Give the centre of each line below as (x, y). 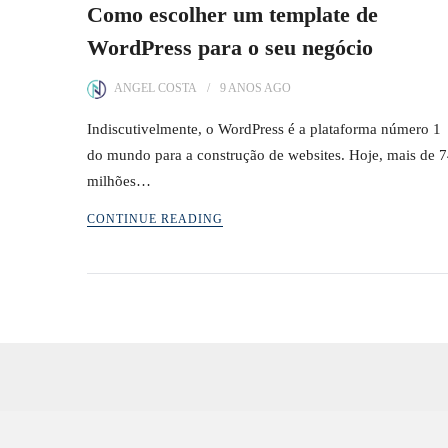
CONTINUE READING (155, 219)
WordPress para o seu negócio (230, 47)
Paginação (151, 309)
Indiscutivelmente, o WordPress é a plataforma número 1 (264, 129)
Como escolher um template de (232, 14)
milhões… (119, 181)
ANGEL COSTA (155, 88)
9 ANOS (241, 88)
